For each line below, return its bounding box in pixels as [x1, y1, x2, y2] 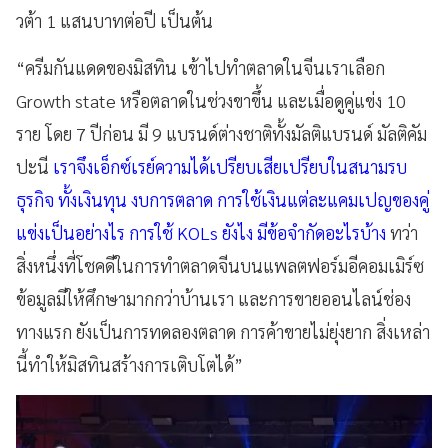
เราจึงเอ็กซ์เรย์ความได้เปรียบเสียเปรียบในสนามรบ [53, 154, 407, 178]
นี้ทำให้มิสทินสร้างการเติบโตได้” [16, 352, 243, 376]
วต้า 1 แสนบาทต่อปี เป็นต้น [16, 8, 213, 32]
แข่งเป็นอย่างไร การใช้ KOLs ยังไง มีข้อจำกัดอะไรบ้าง [16, 220, 390, 244]
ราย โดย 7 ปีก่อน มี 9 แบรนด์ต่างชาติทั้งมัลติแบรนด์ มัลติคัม [16, 121, 427, 145]
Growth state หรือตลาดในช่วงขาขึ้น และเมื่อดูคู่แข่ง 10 [16, 88, 406, 112]
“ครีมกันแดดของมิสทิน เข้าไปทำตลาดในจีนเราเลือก [16, 55, 385, 79]
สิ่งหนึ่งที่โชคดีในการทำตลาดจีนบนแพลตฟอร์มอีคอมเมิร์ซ [16, 253, 424, 277]
